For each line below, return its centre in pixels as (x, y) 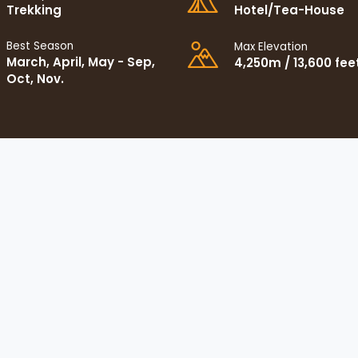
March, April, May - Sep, (81, 62)
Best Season (40, 46)
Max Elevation (271, 46)
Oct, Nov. (35, 78)
